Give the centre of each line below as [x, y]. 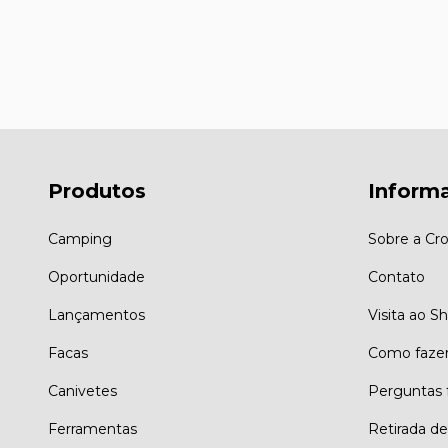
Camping [80, 238]
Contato [396, 276]
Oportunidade [96, 276]
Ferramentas [92, 428]
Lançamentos [96, 314]
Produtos [97, 191]
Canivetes [82, 390]
